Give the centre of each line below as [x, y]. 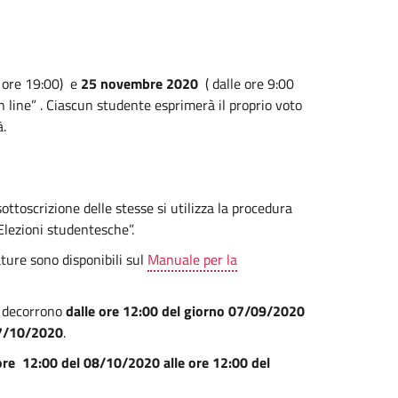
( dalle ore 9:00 [246, 84]
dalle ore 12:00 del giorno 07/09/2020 [185, 311]
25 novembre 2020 [139, 84]
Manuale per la [192, 259]
